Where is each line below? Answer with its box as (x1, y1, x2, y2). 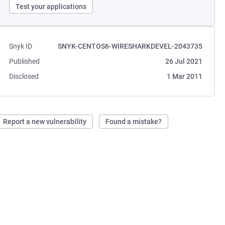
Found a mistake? (105, 118, 162, 126)
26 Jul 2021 (165, 57, 202, 65)
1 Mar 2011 (166, 72, 202, 80)
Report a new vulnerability (3, 118, 87, 126)
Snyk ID (9, 42, 33, 50)
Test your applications (16, 3, 87, 11)
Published (9, 57, 40, 65)
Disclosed (9, 72, 39, 80)
